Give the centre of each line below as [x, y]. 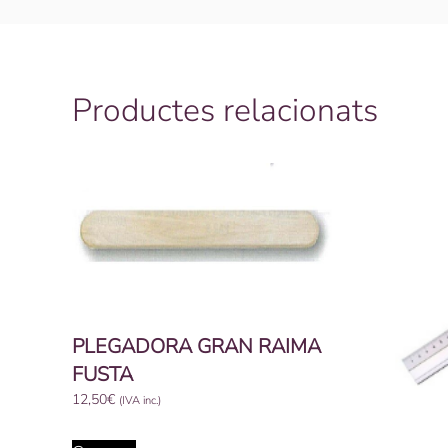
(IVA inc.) [140, 401]
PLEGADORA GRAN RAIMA [196, 347]
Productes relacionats [225, 110]
